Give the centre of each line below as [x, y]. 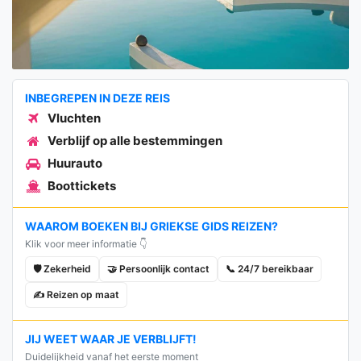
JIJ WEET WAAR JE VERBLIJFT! [111, 339]
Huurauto [75, 164]
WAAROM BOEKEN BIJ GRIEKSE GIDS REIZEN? [151, 226]
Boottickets [82, 186]
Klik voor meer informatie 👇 [86, 244]
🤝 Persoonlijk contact [158, 269]
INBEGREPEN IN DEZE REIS [98, 98]
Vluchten [74, 118]
